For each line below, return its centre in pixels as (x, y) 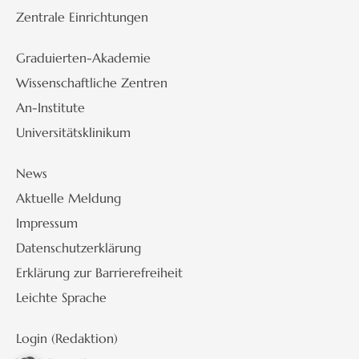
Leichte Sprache (61, 297)
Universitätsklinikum (73, 132)
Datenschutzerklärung (79, 247)
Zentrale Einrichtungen (82, 16)
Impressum (47, 222)
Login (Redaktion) (67, 338)
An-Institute (50, 107)
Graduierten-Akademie (83, 57)
